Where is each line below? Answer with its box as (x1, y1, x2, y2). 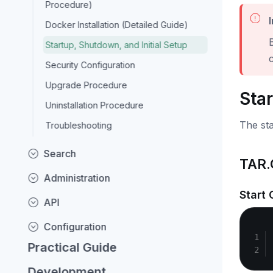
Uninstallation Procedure (45, 100, 144, 110)
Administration (43, 172, 110, 184)
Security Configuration (45, 60, 135, 70)
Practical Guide (27, 240, 117, 255)
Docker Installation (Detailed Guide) (45, 19, 188, 30)
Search (43, 147, 76, 160)
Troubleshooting (45, 120, 112, 130)
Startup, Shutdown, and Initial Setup (45, 40, 188, 50)
